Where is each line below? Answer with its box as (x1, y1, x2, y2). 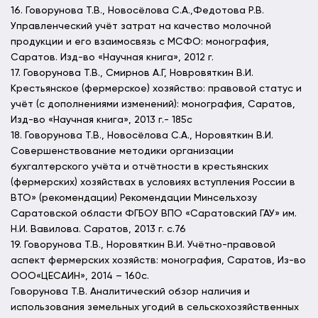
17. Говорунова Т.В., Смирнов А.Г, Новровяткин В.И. (11, 68, 253, 79)
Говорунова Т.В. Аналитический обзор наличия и (11, 287, 250, 297)
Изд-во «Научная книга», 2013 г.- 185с (11, 115, 192, 126)
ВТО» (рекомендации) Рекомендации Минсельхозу (11, 193, 257, 204)
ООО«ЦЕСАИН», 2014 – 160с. (11, 271, 149, 282)
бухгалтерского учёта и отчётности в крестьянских (11, 162, 268, 172)
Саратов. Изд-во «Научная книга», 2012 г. (11, 53, 214, 63)
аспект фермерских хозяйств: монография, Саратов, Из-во (11, 256, 306, 266)
